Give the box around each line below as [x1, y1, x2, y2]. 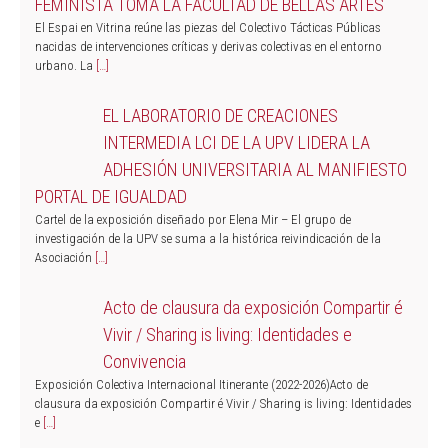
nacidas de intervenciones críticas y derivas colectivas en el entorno [35, 38, 382, 54]
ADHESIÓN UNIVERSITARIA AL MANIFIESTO [102, 158, 407, 180]
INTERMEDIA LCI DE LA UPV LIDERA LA [102, 131, 370, 153]
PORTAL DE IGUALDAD [35, 185, 187, 207]
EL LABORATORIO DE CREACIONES [102, 104, 338, 126]
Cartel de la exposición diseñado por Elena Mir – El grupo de [35, 211, 351, 227]
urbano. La [35, 57, 96, 73]
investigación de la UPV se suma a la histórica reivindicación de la [35, 230, 381, 246]
